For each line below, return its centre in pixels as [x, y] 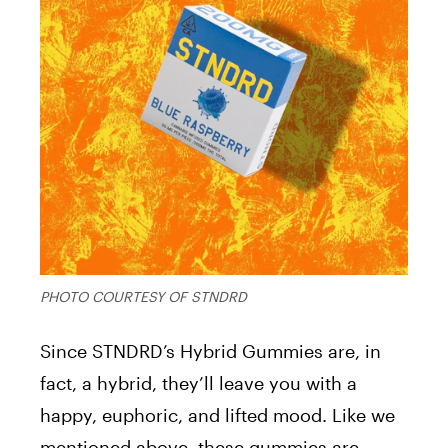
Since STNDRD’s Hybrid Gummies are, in [210, 351]
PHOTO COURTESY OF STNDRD [143, 297]
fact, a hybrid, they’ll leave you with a [198, 383]
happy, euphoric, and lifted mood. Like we [217, 415]
